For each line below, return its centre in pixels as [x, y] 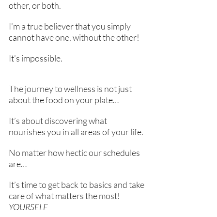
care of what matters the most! [65, 196]
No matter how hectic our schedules [75, 153]
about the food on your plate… [64, 100]
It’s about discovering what [59, 121]
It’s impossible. [36, 58]
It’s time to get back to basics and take [77, 185]
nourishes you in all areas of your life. [76, 132]
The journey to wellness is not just [71, 89]
